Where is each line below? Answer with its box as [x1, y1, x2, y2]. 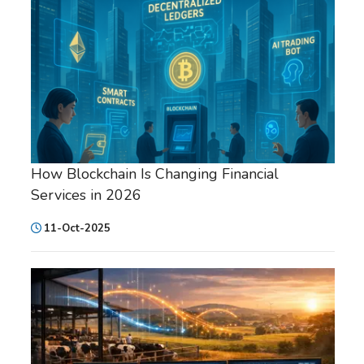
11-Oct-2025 [44, 220, 110, 236]
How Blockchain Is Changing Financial [31, 163, 279, 184]
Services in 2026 [31, 184, 141, 205]
